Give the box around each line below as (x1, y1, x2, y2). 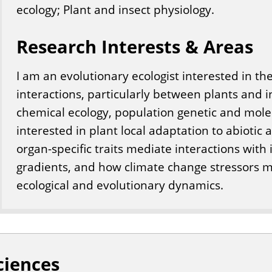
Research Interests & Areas (16, 35, 253, 58)
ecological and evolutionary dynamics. (16, 177, 223, 193)
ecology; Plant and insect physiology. (16, 1, 214, 18)
